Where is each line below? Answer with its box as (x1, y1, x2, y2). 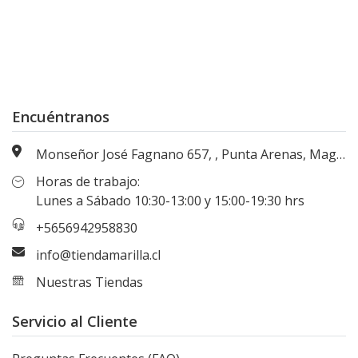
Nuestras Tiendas (36, 273, 143, 292)
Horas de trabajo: (36, 173, 140, 191)
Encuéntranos (12, 106, 109, 127)
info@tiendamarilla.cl (36, 246, 161, 265)
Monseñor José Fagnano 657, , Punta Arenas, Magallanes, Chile (36, 145, 336, 164)
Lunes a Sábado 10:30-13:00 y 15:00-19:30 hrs (36, 192, 304, 210)
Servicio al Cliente (12, 311, 137, 332)
